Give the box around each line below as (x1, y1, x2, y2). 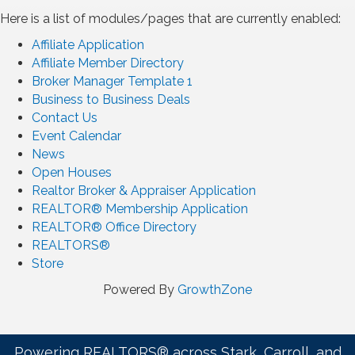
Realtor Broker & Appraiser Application (32, 183, 256, 199)
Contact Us (32, 110, 97, 126)
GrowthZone (177, 282, 252, 298)
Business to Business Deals (32, 92, 190, 108)
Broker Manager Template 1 (32, 74, 193, 90)
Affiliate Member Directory (32, 55, 184, 71)
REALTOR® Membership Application (32, 201, 248, 217)
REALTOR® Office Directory (32, 219, 197, 235)
